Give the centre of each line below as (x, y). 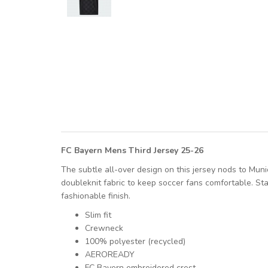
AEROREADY (110, 254)
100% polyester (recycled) (135, 241)
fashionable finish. (96, 196)
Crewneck (104, 228)
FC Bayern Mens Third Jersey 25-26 (132, 150)
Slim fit (98, 215)
